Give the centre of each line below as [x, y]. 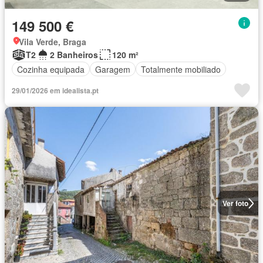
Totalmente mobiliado [181, 69]
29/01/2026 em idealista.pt [55, 90]
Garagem [113, 69]
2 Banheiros [74, 55]
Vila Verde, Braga [53, 42]
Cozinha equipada [51, 69]
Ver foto [235, 203]
